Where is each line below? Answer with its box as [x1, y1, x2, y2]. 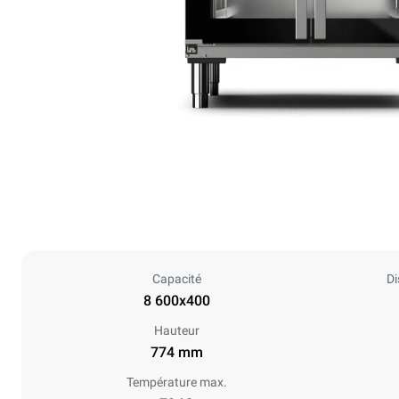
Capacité [151, 272, 201, 286]
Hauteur [153, 323, 199, 338]
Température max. [126, 375, 227, 389]
